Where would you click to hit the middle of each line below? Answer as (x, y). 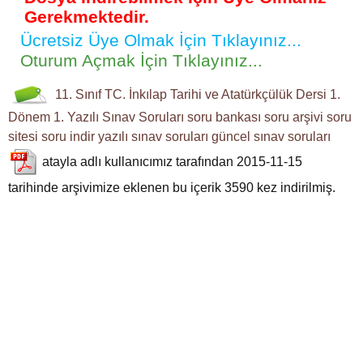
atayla (60, 161)
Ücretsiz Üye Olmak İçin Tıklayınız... (161, 40)
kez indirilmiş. (295, 187)
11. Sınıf (78, 95)
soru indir (68, 136)
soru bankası (224, 117)
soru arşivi (294, 117)
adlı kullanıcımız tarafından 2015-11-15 (190, 161)
